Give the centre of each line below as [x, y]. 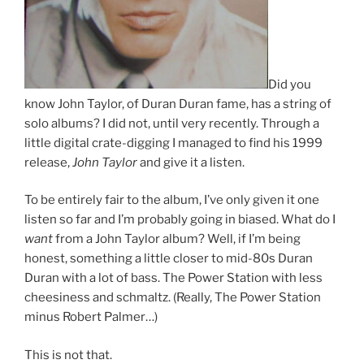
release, [48, 162]
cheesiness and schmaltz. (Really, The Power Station [173, 298]
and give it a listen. [191, 162]
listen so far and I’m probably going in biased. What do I [180, 220]
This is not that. [68, 355]
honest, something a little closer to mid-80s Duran [169, 259]
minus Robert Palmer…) [91, 317]
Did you [290, 84]
